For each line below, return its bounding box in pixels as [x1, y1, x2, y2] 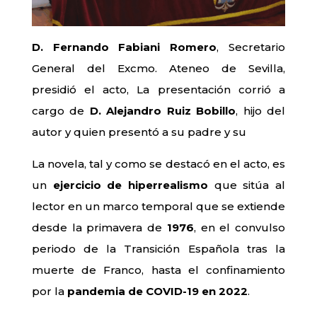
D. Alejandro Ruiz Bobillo [89, 104, 236, 118]
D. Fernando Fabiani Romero [31, 40, 217, 54]
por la [31, 284, 67, 299]
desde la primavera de [31, 221, 167, 235]
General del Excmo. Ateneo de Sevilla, [31, 62, 286, 76]
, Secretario [217, 40, 286, 54]
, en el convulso [193, 221, 286, 235]
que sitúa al [208, 178, 286, 192]
